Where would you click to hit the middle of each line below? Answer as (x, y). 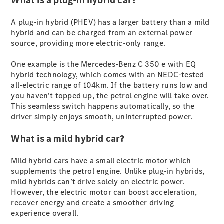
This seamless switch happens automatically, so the (103, 106)
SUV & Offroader (57, 160)
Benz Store (47, 149)
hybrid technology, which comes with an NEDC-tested (108, 75)
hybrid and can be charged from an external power (102, 33)
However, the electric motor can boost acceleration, (104, 192)
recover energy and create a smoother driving (93, 203)
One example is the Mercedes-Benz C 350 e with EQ (104, 64)
